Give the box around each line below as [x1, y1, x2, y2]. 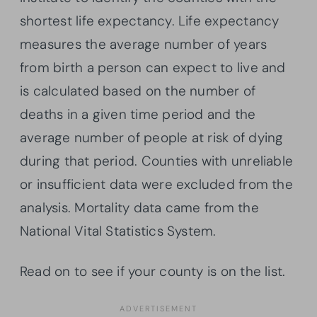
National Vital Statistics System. [20, 222, 217, 241]
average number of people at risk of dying [20, 129, 284, 147]
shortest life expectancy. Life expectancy [20, 12, 279, 30]
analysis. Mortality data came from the [20, 199, 259, 217]
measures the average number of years [20, 35, 267, 54]
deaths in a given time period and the [20, 105, 256, 124]
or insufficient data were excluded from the [20, 175, 293, 194]
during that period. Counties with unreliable [20, 152, 294, 171]
